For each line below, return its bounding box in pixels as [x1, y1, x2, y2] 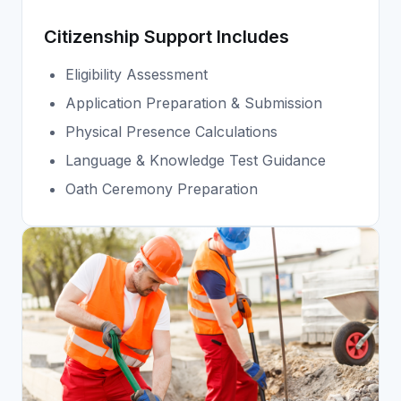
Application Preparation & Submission [65, 94, 322, 113]
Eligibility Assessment [65, 65, 208, 84]
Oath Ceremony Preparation [65, 180, 258, 199]
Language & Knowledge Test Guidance [65, 151, 326, 170]
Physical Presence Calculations [65, 123, 277, 141]
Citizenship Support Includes [44, 26, 289, 48]
